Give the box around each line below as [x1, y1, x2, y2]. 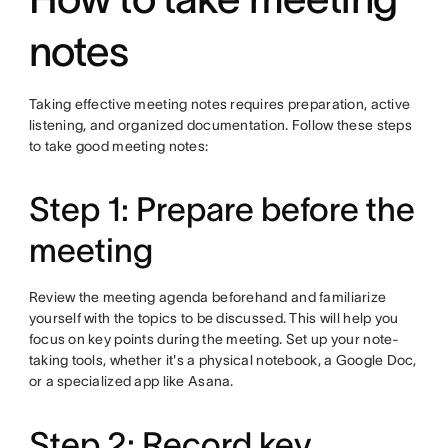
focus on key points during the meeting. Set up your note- [28, 331, 400, 348]
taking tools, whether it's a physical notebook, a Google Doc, [28, 352, 417, 369]
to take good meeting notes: [28, 138, 209, 155]
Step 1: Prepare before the [28, 191, 415, 229]
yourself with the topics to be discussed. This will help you [28, 310, 399, 327]
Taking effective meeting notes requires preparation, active [28, 96, 411, 113]
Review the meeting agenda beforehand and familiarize [28, 289, 387, 306]
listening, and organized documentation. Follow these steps [28, 117, 412, 134]
